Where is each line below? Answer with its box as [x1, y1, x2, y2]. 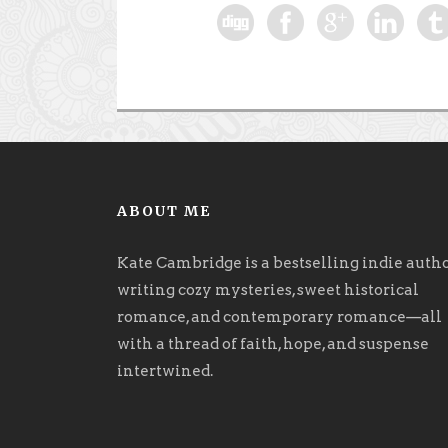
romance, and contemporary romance [117, 308, 406, 326]
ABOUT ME [117, 202, 211, 220]
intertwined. [117, 362, 213, 380]
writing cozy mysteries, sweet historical [117, 281, 419, 299]
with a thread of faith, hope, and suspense [117, 335, 429, 353]
